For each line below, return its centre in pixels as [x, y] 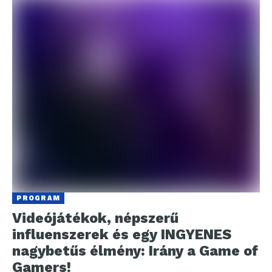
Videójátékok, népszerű [95, 219]
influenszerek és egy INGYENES [122, 235]
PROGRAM [38, 199]
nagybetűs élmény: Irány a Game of [135, 251]
